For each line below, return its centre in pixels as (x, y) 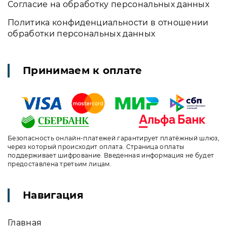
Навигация (53, 195)
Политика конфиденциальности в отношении (108, 23)
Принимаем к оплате (83, 70)
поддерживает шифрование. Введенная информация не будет (111, 155)
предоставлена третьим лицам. (60, 164)
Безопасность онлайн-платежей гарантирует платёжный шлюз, (113, 138)
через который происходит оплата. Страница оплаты (96, 146)
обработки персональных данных (82, 34)
